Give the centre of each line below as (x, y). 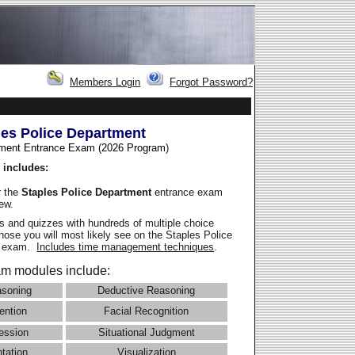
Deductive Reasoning (147, 291)
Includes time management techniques (126, 247)
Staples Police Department (88, 192)
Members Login (105, 82)
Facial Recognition (147, 311)
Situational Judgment (146, 333)
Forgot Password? (211, 82)
